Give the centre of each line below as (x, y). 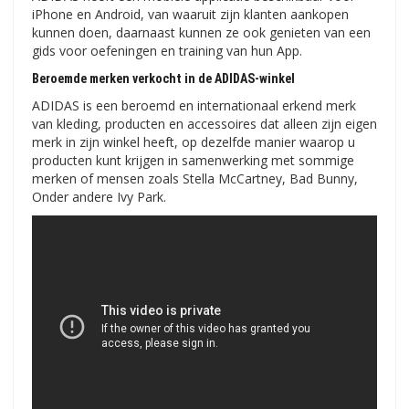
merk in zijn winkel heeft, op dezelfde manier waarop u (194, 142)
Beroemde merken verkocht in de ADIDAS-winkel (163, 79)
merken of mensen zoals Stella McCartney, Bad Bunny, (195, 179)
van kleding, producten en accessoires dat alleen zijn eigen (204, 124)
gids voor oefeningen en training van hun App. (167, 51)
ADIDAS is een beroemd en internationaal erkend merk (194, 106)
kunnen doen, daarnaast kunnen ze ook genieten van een (201, 33)
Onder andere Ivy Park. (99, 197)
